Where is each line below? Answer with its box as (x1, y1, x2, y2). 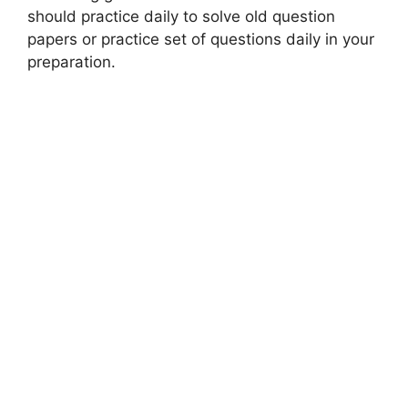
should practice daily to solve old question (27, 6, 335, 25)
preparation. (27, 52, 116, 71)
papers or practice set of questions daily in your (27, 29, 374, 48)
